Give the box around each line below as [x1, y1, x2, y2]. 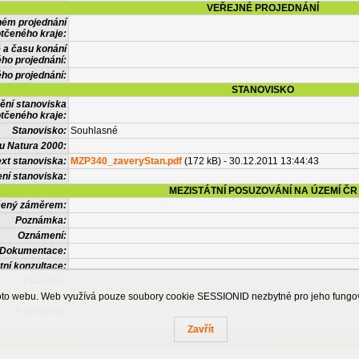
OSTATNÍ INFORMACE [212, 290, 313, 301]
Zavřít [187, 324, 214, 335]
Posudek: [23, 276, 67, 287]
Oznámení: [18, 230, 67, 241]
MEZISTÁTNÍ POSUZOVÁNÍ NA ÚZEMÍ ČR [168, 185, 357, 196]
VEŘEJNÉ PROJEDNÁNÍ [207, 2, 319, 14]
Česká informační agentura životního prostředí [81, 329, 278, 339]
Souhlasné [71, 125, 118, 136]
